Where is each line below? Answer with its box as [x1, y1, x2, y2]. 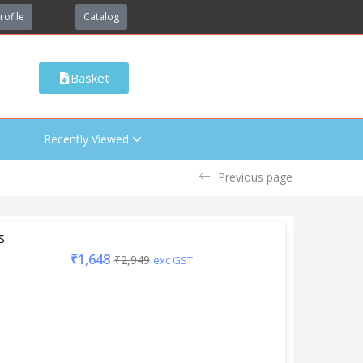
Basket [70, 69, 109, 86]
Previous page [218, 169, 293, 185]
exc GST [152, 252, 193, 267]
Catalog [83, 10, 120, 23]
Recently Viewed [43, 130, 129, 147]
